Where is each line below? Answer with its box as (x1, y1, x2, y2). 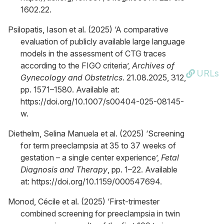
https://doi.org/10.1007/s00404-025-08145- (20, 96, 184, 106)
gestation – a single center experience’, (20, 152, 161, 162)
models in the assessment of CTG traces (20, 48, 166, 58)
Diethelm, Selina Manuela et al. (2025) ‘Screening (8, 128, 184, 138)
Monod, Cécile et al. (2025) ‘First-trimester (8, 196, 159, 206)
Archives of (132, 60, 174, 70)
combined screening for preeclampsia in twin (20, 208, 180, 218)
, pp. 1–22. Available (107, 164, 177, 174)
